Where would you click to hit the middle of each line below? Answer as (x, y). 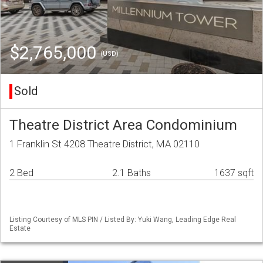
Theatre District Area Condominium (123, 125)
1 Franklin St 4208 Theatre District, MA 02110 (104, 144)
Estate (20, 229)
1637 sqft (234, 173)
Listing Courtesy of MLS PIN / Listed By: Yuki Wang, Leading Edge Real (123, 220)
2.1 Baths (131, 173)
